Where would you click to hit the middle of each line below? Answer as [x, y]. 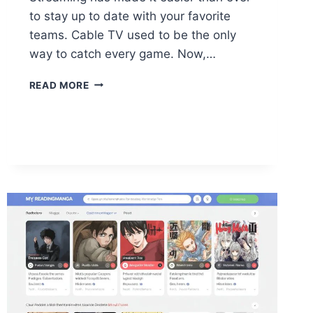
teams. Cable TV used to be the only [132, 35]
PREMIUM [112, 184]
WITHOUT [114, 125]
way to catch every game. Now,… [122, 53]
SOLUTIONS [119, 199]
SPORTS [109, 111]
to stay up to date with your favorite [130, 16]
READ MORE [59, 85]
